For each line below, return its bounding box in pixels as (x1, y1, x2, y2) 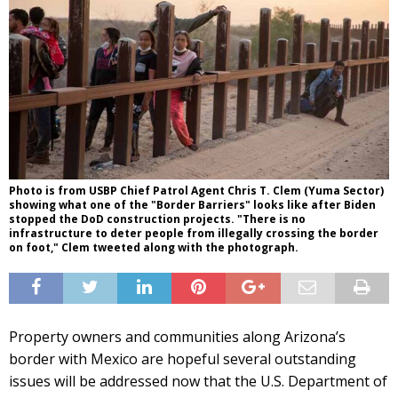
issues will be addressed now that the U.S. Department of (9, 370, 387, 391)
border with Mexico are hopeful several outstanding (9, 348, 356, 369)
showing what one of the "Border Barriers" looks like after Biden (9, 196, 376, 212)
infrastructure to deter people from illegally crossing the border (9, 225, 378, 241)
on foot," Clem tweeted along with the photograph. (9, 239, 298, 255)
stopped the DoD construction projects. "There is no (9, 211, 306, 227)
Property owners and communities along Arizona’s (9, 326, 346, 346)
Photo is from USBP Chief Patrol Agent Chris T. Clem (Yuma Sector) (9, 182, 384, 198)
